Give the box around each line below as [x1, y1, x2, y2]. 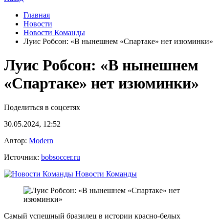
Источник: [4, 153, 41, 161]
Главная [23, 11, 50, 19]
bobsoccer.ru [41, 153, 80, 161]
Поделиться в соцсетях [4, 103, 80, 111]
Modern [29, 136, 53, 145]
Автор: [4, 136, 29, 145]
